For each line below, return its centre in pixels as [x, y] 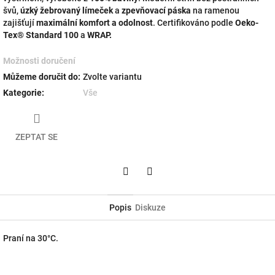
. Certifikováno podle [194, 22]
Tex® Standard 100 [41, 35]
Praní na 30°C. [31, 238]
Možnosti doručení [39, 60]
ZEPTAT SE [37, 137]
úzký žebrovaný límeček [67, 10]
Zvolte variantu [112, 76]
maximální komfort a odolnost [95, 22]
